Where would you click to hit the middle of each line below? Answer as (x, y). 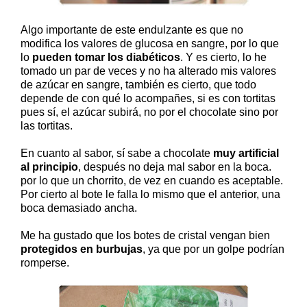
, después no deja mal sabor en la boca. (175, 167)
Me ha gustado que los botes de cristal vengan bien (145, 235)
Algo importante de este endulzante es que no (132, 29)
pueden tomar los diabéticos (106, 57)
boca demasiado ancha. (79, 208)
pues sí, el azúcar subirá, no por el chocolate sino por (149, 112)
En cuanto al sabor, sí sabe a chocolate (115, 153)
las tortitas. (47, 125)
